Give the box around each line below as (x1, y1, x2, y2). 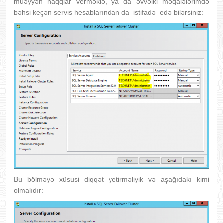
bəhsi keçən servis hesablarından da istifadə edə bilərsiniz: (14, 8, 203, 17)
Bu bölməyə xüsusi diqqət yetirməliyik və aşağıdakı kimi (14, 175, 209, 184)
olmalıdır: (14, 186, 43, 195)
